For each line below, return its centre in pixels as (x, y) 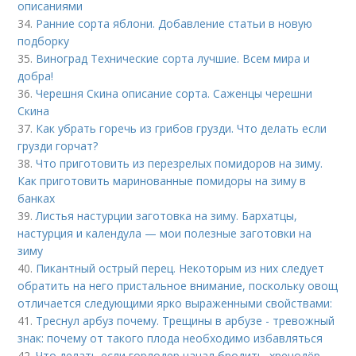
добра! (36, 76)
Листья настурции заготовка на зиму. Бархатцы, (167, 216)
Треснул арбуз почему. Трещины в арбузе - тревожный (186, 321)
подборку (44, 41)
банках (37, 198)
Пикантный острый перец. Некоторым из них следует (180, 268)
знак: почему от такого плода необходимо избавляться (170, 338)
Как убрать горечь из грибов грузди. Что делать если (182, 128)
